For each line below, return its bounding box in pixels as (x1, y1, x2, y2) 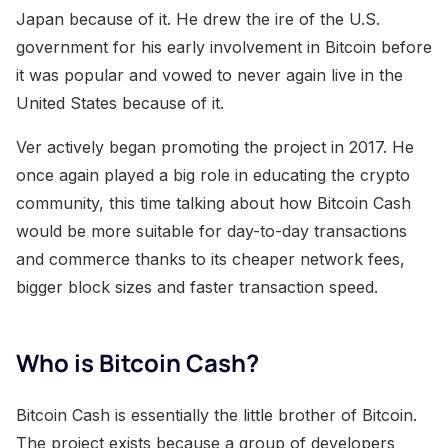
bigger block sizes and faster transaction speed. (16, 277, 378, 298)
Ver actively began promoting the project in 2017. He (16, 137, 414, 158)
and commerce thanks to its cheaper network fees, (16, 249, 405, 270)
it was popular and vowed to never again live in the (16, 65, 403, 86)
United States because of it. (16, 93, 224, 114)
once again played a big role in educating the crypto (16, 165, 410, 186)
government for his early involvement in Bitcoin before (16, 37, 432, 58)
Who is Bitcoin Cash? (16, 346, 259, 380)
